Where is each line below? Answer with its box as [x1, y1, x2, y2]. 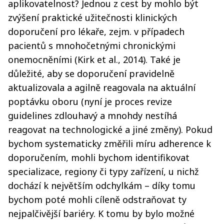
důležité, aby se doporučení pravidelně [8, 67, 174, 79]
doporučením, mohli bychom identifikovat [8, 151, 189, 163]
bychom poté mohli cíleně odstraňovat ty [8, 193, 186, 205]
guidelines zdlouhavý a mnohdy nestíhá [8, 109, 177, 121]
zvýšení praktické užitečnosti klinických [8, 11, 177, 23]
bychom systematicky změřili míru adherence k [8, 137, 211, 149]
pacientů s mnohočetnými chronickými [8, 39, 175, 51]
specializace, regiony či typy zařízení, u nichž [8, 165, 198, 177]
